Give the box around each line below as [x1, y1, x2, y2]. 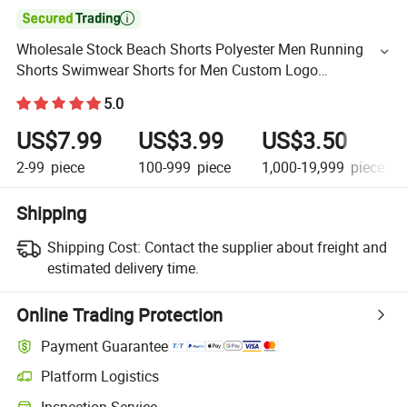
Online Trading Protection [16, 303, 223, 328]
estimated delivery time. [46, 258, 199, 279]
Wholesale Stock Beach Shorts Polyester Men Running [16, 39, 364, 60]
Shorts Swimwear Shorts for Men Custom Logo [16, 60, 319, 81]
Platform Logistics [41, 366, 160, 387]
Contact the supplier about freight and [144, 237, 387, 258]
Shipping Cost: [46, 237, 141, 258]
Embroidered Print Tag [16, 81, 160, 102]
